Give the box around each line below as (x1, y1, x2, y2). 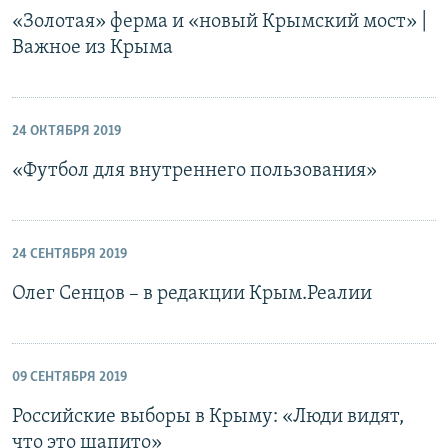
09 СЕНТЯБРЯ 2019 (12, 370, 127, 385)
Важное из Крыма (12, 38, 173, 58)
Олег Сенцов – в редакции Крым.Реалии (12, 284, 372, 304)
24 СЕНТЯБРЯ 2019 (12, 247, 127, 262)
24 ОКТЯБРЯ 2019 (12, 124, 121, 139)
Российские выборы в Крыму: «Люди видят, (12, 407, 404, 427)
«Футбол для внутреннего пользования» (12, 161, 377, 181)
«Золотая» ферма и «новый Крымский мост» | (12, 12, 428, 32)
